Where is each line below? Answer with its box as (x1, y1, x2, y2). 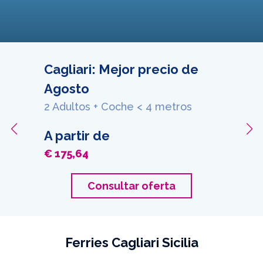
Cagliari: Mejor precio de (44, 62, 198, 77)
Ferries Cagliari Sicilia (65, 235, 198, 250)
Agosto (44, 81, 89, 96)
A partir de (44, 128, 110, 143)
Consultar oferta (87, 180, 176, 192)
